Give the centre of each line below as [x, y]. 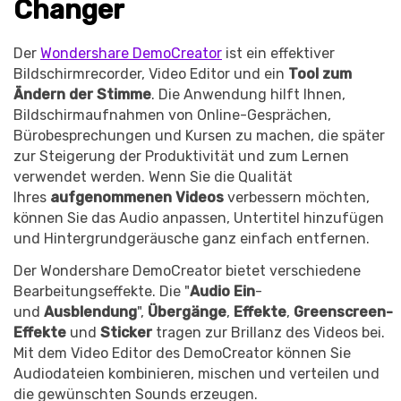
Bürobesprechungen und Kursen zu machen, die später [199, 136]
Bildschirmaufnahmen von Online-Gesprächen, [172, 115]
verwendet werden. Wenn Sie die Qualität [153, 177]
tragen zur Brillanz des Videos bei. [270, 333]
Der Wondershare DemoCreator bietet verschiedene [187, 271]
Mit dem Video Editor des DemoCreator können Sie [182, 354]
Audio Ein [222, 292]
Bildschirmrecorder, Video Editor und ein [149, 74]
